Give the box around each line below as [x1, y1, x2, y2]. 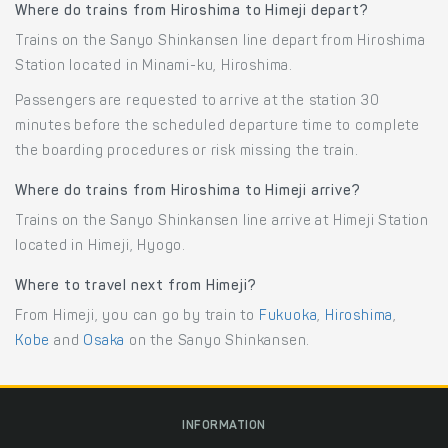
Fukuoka [258, 309, 318, 324]
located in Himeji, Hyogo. [15, 239, 187, 254]
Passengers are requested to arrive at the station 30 [15, 94, 380, 109]
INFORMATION [182, 419, 266, 432]
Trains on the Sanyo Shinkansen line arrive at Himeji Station [15, 214, 429, 229]
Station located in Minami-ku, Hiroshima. [15, 59, 294, 74]
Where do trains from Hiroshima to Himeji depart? [15, 4, 369, 19]
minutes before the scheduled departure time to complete [15, 119, 420, 134]
